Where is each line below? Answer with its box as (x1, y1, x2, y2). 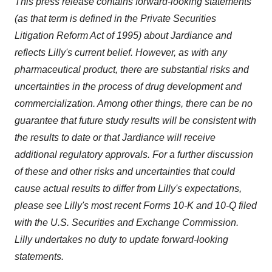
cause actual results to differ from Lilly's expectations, (15, 183, 242, 194)
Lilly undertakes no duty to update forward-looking (15, 234, 228, 245)
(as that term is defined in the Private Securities (15, 13, 216, 24)
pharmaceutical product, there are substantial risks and (15, 64, 249, 75)
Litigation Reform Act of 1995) (15, 30, 144, 41)
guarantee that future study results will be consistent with (15, 115, 256, 126)
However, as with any (133, 47, 227, 58)
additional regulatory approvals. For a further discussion (15, 149, 253, 160)
